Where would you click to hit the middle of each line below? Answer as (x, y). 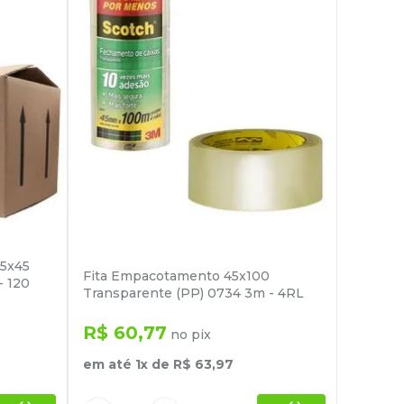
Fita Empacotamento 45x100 (176, 276)
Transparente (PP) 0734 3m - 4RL (193, 294)
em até (109, 365)
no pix (189, 335)
